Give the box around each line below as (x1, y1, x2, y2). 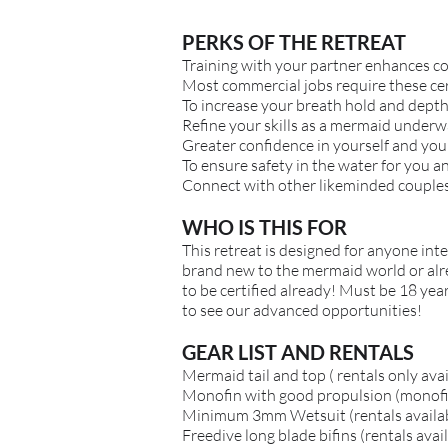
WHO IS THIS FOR (182, 214, 347, 239)
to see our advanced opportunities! (182, 299, 422, 320)
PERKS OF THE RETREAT (182, 29, 406, 54)
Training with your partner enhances (182, 54, 433, 75)
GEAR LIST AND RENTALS (182, 339, 414, 364)
